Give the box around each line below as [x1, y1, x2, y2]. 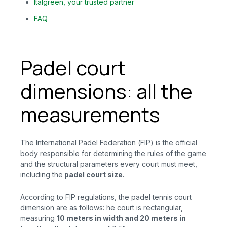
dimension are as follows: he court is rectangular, [20, 203, 183, 212]
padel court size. [63, 170, 125, 179]
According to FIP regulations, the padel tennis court [20, 192, 192, 201]
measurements [20, 100, 160, 128]
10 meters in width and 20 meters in [57, 213, 186, 222]
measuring [20, 213, 57, 222]
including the [20, 170, 63, 179]
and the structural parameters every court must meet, [20, 160, 197, 169]
